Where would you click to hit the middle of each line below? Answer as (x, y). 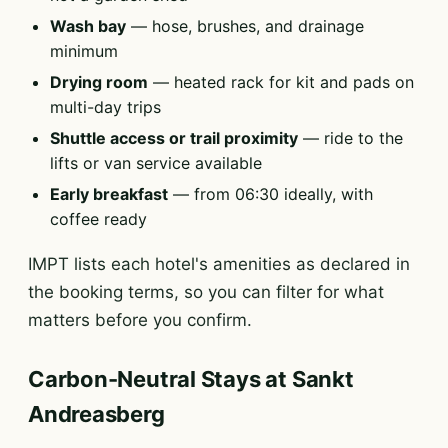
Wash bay (88, 26)
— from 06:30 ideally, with (270, 194)
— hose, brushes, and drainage (245, 26)
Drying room (99, 82)
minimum (84, 51)
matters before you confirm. (140, 320)
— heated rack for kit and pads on (281, 82)
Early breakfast (109, 194)
